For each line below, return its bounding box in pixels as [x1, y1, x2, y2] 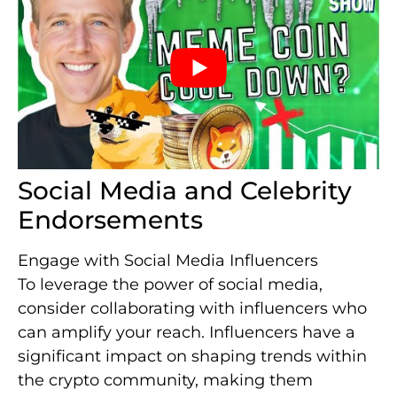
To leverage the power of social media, [18, 275, 323, 295]
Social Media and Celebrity [18, 175, 352, 206]
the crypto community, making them [18, 370, 313, 391]
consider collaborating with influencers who [18, 299, 367, 319]
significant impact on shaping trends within [18, 346, 367, 367]
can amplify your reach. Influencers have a [18, 323, 355, 343]
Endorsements [18, 205, 203, 236]
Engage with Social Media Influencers [18, 251, 318, 271]
